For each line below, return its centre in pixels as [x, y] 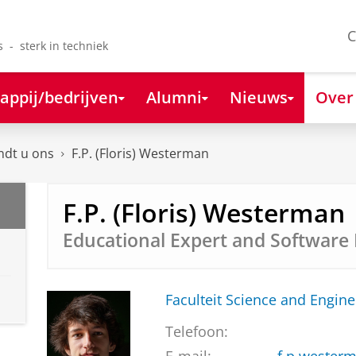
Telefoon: [196, 332]
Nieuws [258, 97]
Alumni [174, 97]
